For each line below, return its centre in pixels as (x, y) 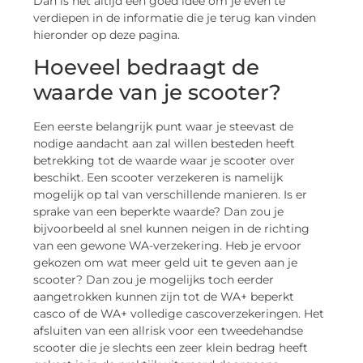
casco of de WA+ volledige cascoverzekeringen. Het (179, 314)
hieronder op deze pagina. (107, 34)
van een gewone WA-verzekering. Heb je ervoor (168, 246)
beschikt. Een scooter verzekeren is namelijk (158, 178)
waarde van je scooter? (158, 93)
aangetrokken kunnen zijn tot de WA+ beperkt (164, 297)
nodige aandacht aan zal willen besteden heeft (164, 144)
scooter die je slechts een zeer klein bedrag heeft (171, 348)
